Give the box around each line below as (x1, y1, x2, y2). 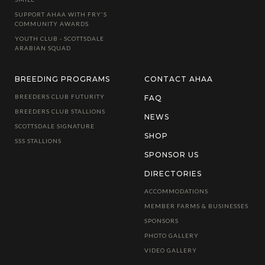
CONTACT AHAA (144, 75, 213, 84)
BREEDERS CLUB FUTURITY (15, 93, 105, 101)
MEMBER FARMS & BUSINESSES (144, 202, 248, 210)
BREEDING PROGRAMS (15, 75, 110, 84)
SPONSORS (144, 217, 179, 225)
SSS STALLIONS (15, 137, 62, 145)
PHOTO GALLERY (144, 232, 199, 240)
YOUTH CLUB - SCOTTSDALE (15, 35, 104, 43)
